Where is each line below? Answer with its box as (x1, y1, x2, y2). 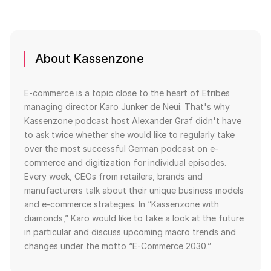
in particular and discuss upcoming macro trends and (24, 227, 236, 238)
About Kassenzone (35, 51, 144, 67)
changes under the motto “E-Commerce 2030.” (24, 241, 211, 252)
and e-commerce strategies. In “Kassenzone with (24, 199, 219, 210)
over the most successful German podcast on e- (24, 143, 218, 154)
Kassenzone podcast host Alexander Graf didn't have (24, 116, 241, 126)
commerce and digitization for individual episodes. (24, 157, 226, 168)
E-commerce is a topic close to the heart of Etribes (24, 88, 230, 99)
